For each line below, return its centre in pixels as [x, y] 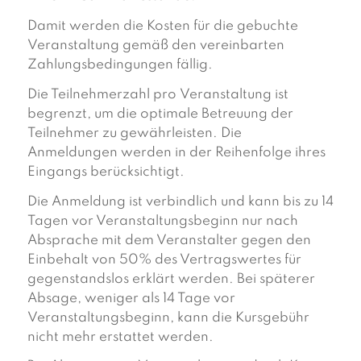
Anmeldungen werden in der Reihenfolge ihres [176, 152]
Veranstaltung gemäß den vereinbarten [156, 46]
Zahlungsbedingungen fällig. [120, 65]
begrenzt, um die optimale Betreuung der [160, 114]
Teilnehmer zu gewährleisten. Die [134, 133]
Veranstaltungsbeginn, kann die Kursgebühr [168, 317]
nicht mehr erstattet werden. [120, 337]
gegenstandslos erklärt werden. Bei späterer [171, 279]
